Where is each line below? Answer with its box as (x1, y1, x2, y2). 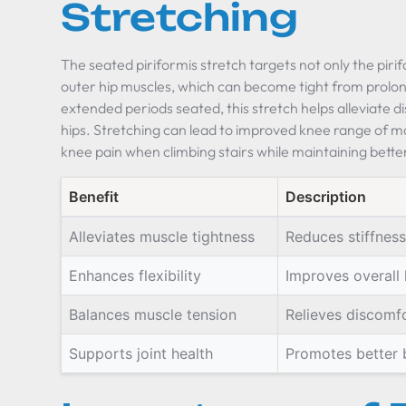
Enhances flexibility (69, 266, 202, 285)
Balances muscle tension (69, 305, 237, 324)
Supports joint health (69, 344, 214, 362)
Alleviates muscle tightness (69, 227, 256, 246)
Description (285, 188, 367, 206)
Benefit (69, 188, 120, 206)
